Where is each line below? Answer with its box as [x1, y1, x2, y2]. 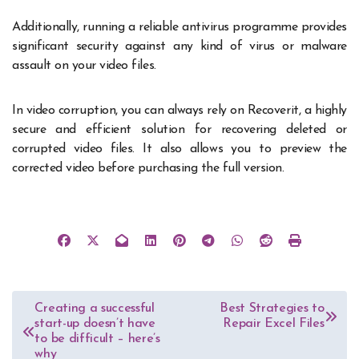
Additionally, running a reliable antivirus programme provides [12, 21, 347, 34]
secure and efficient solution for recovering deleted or [12, 123, 347, 137]
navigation [11, 322, 109, 343]
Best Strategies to [220, 301, 325, 315]
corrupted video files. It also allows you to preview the [12, 143, 347, 156]
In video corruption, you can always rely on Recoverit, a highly [12, 104, 347, 118]
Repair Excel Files [223, 317, 325, 330]
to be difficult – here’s [34, 332, 160, 345]
